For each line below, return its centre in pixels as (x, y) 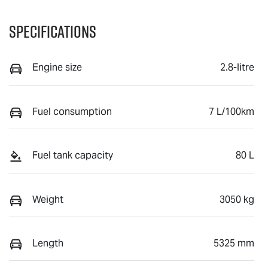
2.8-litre (237, 68)
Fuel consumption (72, 111)
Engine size (57, 68)
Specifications (53, 32)
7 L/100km (232, 111)
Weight (48, 199)
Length (48, 243)
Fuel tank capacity (73, 156)
